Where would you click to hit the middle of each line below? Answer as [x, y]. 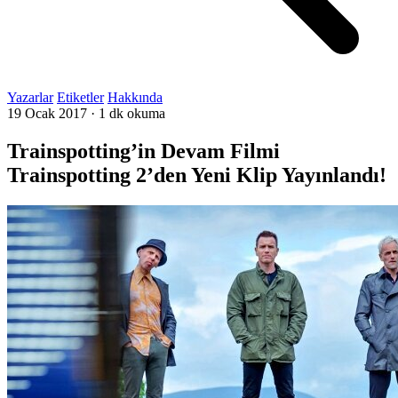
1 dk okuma [132, 113]
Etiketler [80, 97]
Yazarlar [30, 97]
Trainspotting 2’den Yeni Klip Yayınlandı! [197, 175]
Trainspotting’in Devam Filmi [143, 151]
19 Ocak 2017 [47, 113]
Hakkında [135, 97]
